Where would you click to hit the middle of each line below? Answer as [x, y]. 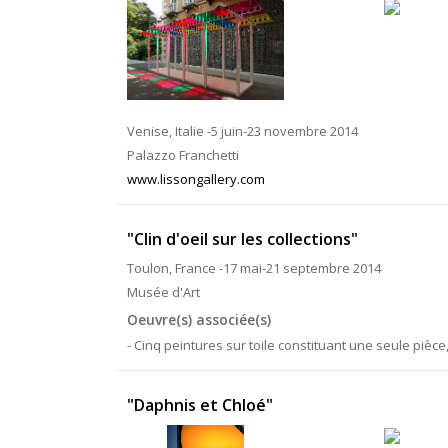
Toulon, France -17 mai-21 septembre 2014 [254, 268]
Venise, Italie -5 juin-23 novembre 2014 [242, 131]
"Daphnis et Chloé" [200, 405]
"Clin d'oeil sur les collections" [242, 239]
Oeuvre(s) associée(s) [199, 319]
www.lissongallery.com [196, 179]
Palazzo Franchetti [183, 155]
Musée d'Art [163, 292]
